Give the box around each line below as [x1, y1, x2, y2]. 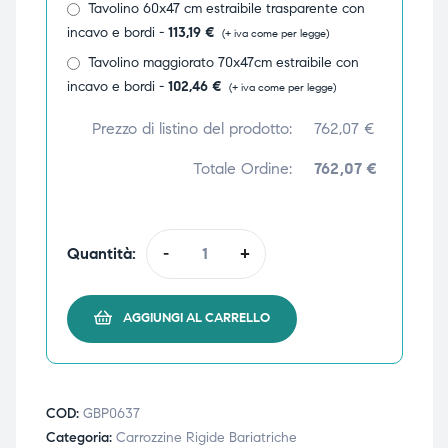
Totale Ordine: [192, 158, 292, 178]
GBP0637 [82, 405, 140, 423]
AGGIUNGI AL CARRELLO [122, 310, 270, 327]
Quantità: [66, 243, 136, 263]
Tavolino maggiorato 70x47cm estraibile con [87, 53, 359, 71]
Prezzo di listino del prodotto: [91, 118, 292, 138]
